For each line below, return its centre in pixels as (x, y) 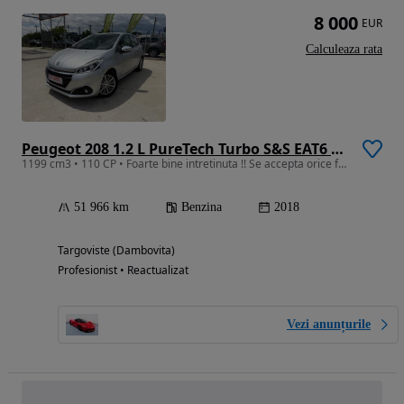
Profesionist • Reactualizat (123, 270)
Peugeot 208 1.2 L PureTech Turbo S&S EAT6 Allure (337, 149)
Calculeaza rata (344, 49)
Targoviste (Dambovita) (116, 250)
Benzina (202, 207)
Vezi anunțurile (329, 324)
